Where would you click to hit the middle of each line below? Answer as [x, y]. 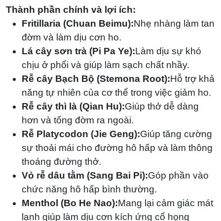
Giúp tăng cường [176, 134]
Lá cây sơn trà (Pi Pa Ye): [78, 51]
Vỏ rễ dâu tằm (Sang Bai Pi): [85, 175]
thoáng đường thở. [61, 161]
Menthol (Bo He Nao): [70, 203]
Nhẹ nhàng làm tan [174, 23]
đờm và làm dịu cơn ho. [72, 37]
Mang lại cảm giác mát [166, 203]
